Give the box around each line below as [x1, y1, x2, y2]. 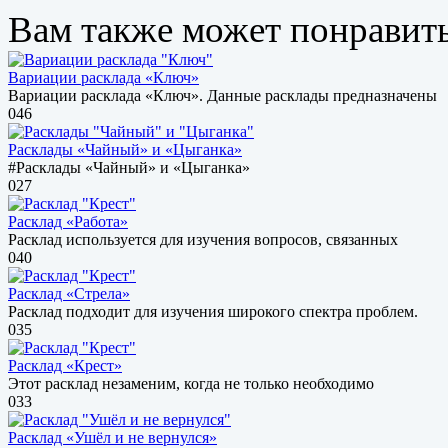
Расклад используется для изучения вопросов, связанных [8, 230, 398, 248]
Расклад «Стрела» [8, 284, 130, 302]
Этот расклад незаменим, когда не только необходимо [8, 374, 374, 392]
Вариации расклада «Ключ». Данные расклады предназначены [8, 86, 437, 104]
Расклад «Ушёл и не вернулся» [8, 428, 217, 446]
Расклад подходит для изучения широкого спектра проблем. [8, 302, 418, 320]
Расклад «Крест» [8, 356, 122, 374]
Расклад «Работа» [8, 212, 128, 230]
